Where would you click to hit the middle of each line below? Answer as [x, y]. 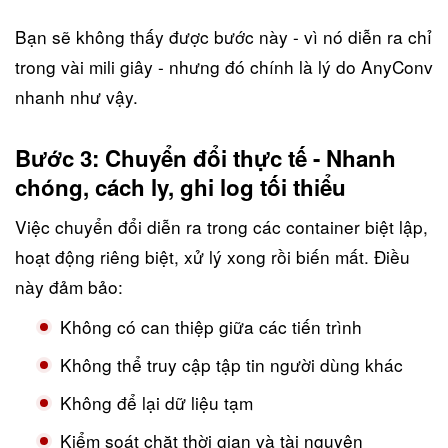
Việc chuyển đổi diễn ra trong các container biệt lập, [221, 226]
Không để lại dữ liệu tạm [156, 402]
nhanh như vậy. [76, 96]
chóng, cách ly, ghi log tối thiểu [180, 186]
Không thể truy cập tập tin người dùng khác [231, 364]
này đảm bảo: [69, 286]
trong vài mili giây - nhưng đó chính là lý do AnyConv [224, 66]
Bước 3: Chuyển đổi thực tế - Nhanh [205, 157]
